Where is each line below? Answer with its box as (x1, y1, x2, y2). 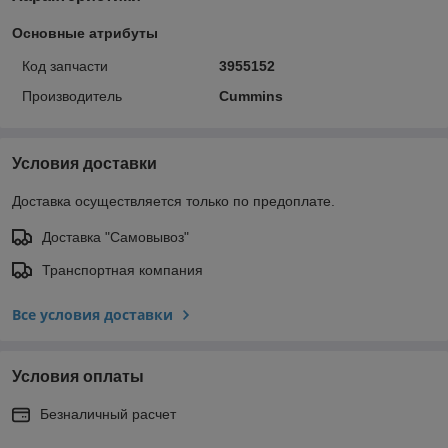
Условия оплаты (12, 367, 144, 385)
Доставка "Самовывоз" (42, 228, 189, 245)
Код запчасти (22, 57, 108, 74)
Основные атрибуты (12, 24, 158, 41)
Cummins (218, 87, 283, 104)
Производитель (22, 87, 122, 104)
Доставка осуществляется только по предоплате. (12, 192, 335, 209)
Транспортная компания (42, 261, 203, 278)
